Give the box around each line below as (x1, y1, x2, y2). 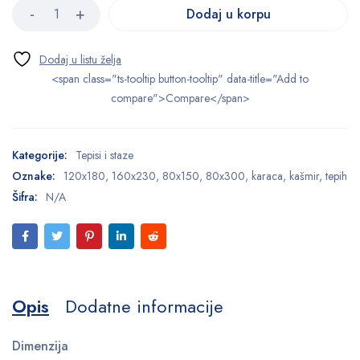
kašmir (289, 167, 319, 184)
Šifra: (12, 188, 38, 205)
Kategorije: (12, 146, 67, 163)
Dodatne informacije (65, 292, 223, 319)
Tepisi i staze (76, 146, 133, 163)
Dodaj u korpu (186, 5, 271, 23)
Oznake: (12, 167, 55, 184)
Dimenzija (12, 336, 68, 355)
